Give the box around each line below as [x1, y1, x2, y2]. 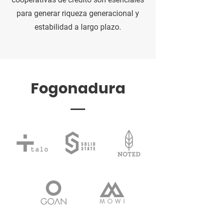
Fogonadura [30, 78, 126, 99]
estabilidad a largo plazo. [35, 22, 121, 32]
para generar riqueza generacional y [17, 8, 139, 18]
